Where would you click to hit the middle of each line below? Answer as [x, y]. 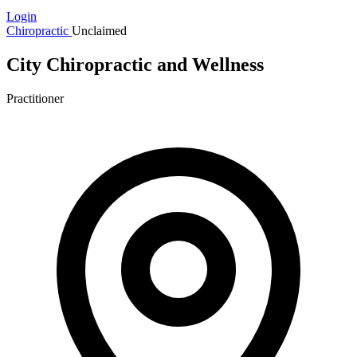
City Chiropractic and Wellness [135, 64]
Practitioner [35, 98]
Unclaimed [99, 31]
